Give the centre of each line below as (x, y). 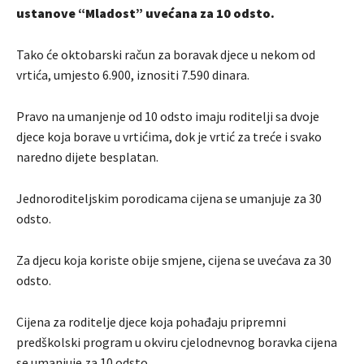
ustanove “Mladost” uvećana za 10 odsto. (145, 13)
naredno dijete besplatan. (87, 156)
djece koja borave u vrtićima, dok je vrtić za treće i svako (169, 136)
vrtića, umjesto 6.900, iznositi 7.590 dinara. (133, 74)
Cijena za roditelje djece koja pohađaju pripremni (151, 321)
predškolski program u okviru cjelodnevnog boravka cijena (177, 342)
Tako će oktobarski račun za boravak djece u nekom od (166, 54)
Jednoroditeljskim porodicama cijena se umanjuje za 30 (169, 198)
